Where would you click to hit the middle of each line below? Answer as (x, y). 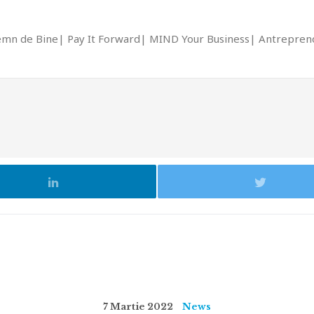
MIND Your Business (199, 38)
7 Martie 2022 (138, 307)
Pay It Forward (104, 38)
